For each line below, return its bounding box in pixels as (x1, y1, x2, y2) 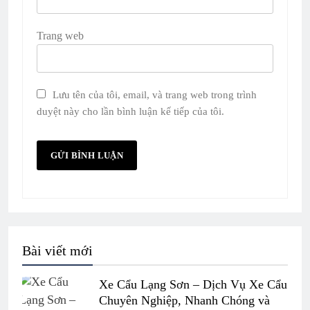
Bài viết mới (22, 242, 93, 258)
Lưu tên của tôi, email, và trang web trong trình (53, 88, 257, 100)
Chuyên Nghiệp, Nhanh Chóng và (99, 293, 270, 307)
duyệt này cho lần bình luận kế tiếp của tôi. (37, 104, 224, 117)
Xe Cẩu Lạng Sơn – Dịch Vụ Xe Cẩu (99, 277, 287, 291)
